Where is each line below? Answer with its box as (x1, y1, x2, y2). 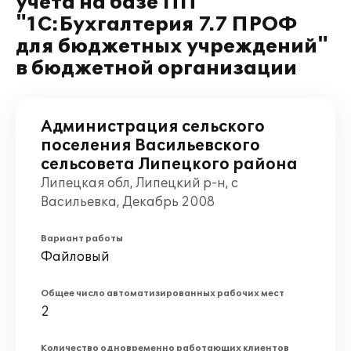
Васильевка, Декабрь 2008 (41, 194, 215, 210)
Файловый (41, 249, 110, 265)
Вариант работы (41, 233, 123, 244)
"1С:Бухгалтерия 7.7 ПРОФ (16, 13, 298, 36)
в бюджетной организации (16, 57, 297, 80)
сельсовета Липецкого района (41, 155, 298, 174)
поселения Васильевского (41, 136, 260, 155)
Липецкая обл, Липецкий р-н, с (41, 175, 238, 191)
